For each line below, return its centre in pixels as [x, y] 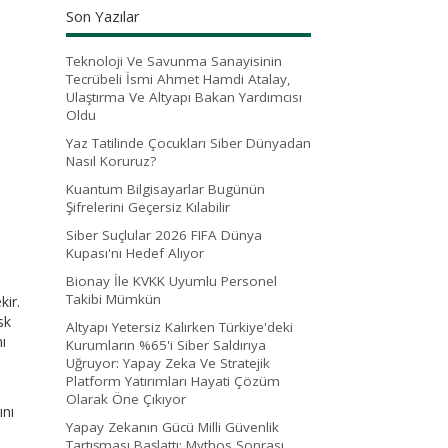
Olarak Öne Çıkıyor [126, 398]
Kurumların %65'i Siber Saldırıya [166, 344]
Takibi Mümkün [113, 298]
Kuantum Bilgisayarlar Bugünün [165, 188]
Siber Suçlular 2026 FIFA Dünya [164, 234]
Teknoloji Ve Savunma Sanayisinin [174, 60]
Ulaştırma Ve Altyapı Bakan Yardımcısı [184, 96]
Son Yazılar [103, 15]
